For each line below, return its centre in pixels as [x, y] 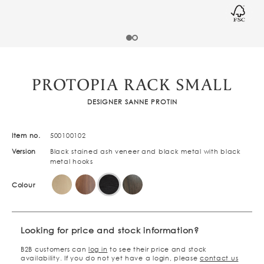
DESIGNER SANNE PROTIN [132, 102]
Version [24, 151]
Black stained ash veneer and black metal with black [146, 151]
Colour [24, 185]
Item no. [26, 136]
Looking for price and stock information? [110, 230]
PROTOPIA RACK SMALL [132, 85]
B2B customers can [55, 250]
